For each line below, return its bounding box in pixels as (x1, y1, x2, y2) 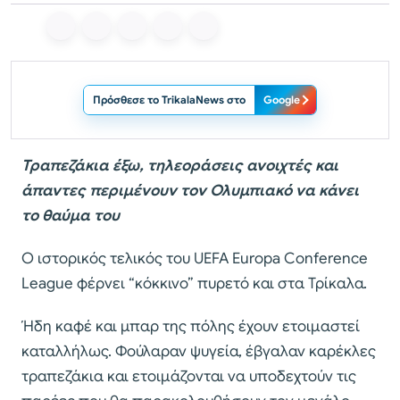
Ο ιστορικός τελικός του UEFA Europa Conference (21, 249, 368, 269)
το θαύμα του (21, 206, 120, 226)
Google (263, 93, 300, 107)
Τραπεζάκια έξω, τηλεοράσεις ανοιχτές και (21, 156, 338, 176)
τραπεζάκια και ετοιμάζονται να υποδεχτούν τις (21, 367, 356, 387)
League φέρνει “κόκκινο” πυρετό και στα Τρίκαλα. (21, 274, 367, 294)
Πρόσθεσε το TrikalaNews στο (93, 93, 246, 107)
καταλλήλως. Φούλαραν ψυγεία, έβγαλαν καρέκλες (21, 342, 376, 362)
